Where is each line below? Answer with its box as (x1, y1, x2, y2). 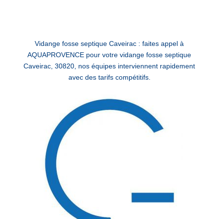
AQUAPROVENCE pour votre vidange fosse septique (27, 50, 192, 59)
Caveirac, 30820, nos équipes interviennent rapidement (23, 62, 196, 70)
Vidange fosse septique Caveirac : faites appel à (35, 39, 184, 47)
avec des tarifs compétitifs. (68, 73, 151, 81)
